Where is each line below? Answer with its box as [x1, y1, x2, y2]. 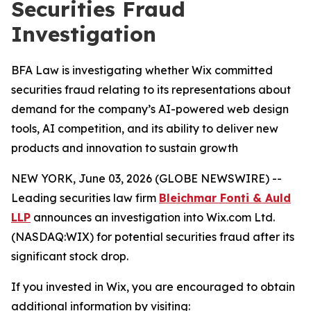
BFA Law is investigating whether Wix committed [11, 63, 273, 77]
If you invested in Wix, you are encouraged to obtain [11, 280, 295, 294]
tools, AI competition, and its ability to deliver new [11, 121, 278, 135]
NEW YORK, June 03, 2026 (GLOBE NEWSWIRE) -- [11, 171, 282, 185]
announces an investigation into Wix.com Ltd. [31, 210, 275, 224]
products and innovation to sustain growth [11, 141, 238, 155]
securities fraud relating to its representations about [11, 83, 291, 96]
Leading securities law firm [11, 191, 159, 205]
